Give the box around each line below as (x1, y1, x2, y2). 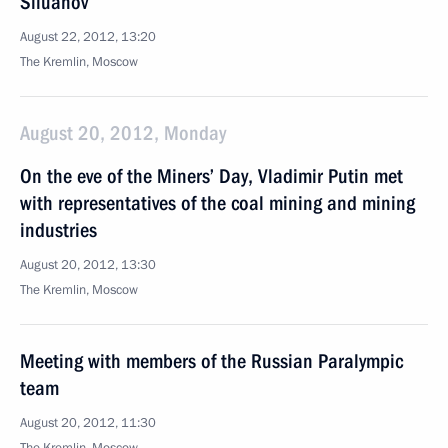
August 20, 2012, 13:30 (20, 256, 156, 274)
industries (20, 218, 97, 242)
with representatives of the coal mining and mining (20, 191, 415, 215)
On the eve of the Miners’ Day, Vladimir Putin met (20, 164, 403, 188)
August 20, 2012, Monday (20, 121, 226, 145)
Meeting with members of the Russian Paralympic (20, 349, 403, 373)
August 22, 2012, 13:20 (20, 28, 156, 46)
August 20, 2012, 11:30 (20, 414, 156, 432)
